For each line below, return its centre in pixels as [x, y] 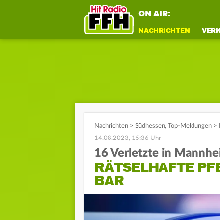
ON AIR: [154, 14]
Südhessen [150, 126]
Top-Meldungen [190, 126]
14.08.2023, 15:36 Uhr [128, 138]
